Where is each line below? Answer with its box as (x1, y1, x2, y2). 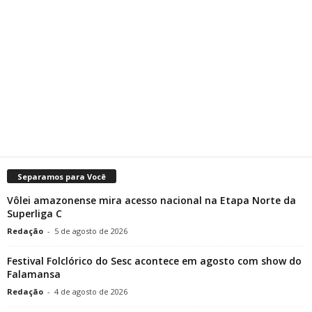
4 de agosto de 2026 (54, 286, 127, 297)
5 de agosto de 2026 (54, 225, 127, 236)
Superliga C (7, 206, 62, 220)
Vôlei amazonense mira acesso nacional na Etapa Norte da (7, 193, 296, 207)
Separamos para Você (17, 171, 106, 182)
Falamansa (7, 267, 61, 281)
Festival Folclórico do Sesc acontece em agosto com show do (7, 253, 302, 267)
